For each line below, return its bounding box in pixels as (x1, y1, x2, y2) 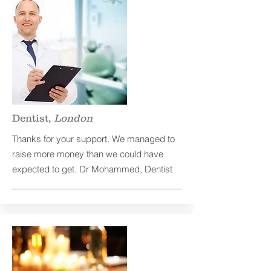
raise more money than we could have (12, 148, 163, 160)
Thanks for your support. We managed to (12, 133, 175, 145)
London (54, 112, 93, 124)
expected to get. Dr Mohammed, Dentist (12, 163, 172, 175)
